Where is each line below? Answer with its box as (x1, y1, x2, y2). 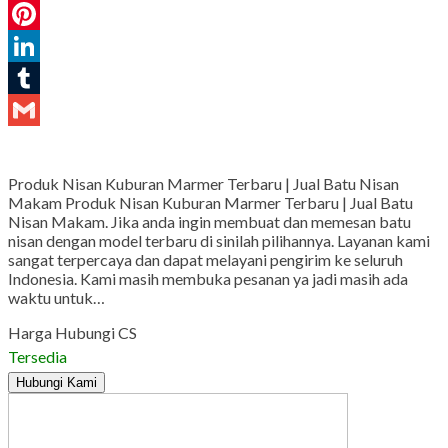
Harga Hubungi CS (8, 323, 137, 343)
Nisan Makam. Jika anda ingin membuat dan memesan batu (8, 212, 411, 232)
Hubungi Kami (16, 375, 97, 391)
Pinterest (8, 36, 71, 56)
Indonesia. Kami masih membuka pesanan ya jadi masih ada (8, 269, 408, 289)
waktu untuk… (8, 288, 105, 308)
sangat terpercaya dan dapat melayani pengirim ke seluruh (8, 250, 403, 270)
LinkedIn (8, 68, 67, 88)
